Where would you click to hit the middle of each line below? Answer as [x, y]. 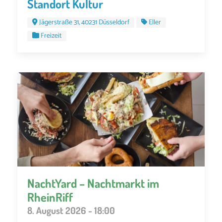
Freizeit [51, 36]
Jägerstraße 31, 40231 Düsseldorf [84, 22]
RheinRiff [50, 197]
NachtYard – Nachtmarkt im [93, 183]
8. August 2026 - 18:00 [71, 210]
